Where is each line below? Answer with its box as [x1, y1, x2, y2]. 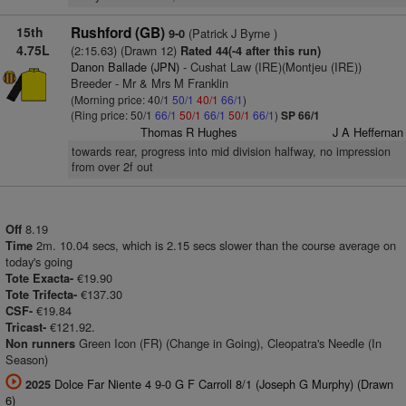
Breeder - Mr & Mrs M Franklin [70, 74, 228, 92]
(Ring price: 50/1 [70, 107, 155, 122]
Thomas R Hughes [140, 123, 237, 140]
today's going [5, 253, 72, 270]
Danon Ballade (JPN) [70, 58, 179, 75]
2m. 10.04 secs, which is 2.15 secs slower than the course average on [36, 237, 396, 254]
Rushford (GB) [70, 23, 165, 43]
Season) [5, 351, 48, 368]
